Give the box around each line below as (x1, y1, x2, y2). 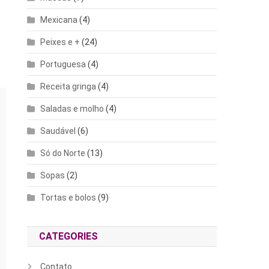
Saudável (40, 125, 76, 136)
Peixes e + (40, 37, 80, 47)
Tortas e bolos (40, 192, 97, 202)
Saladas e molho (40, 103, 104, 113)
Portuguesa (40, 59, 86, 69)
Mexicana (40, 14, 78, 25)
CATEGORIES (39, 230, 98, 242)
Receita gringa (40, 81, 97, 91)
